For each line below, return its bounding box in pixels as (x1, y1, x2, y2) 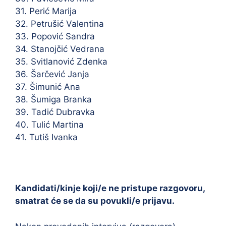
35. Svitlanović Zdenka (15, 56, 107, 67)
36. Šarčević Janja (15, 69, 89, 79)
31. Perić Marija (15, 6, 77, 16)
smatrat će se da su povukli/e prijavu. (15, 196, 175, 206)
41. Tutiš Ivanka (15, 132, 78, 142)
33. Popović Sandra (15, 31, 95, 41)
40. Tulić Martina (15, 120, 84, 130)
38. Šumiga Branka (15, 94, 92, 104)
